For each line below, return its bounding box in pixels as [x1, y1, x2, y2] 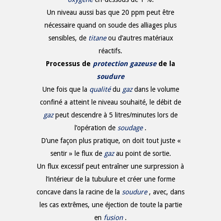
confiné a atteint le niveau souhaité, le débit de [40, 98, 181, 106]
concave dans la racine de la [37, 187, 122, 196]
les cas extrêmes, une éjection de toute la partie [39, 200, 182, 209]
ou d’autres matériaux [108, 34, 173, 42]
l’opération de [74, 123, 117, 132]
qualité [89, 85, 110, 93]
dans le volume [134, 85, 179, 93]
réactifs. [99, 46, 122, 55]
